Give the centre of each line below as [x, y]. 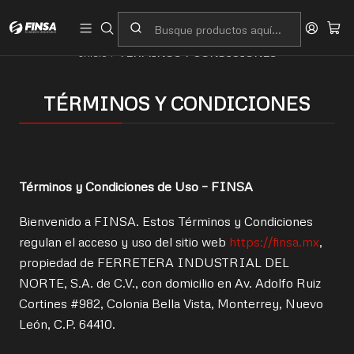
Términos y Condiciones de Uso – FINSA [136, 186]
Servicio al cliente [164, 18]
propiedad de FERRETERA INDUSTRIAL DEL [154, 262]
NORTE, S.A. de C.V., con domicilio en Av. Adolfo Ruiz [170, 283]
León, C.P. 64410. [67, 324]
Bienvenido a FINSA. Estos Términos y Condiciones [166, 221]
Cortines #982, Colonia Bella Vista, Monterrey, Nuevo [171, 303]
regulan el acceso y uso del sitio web [124, 242]
